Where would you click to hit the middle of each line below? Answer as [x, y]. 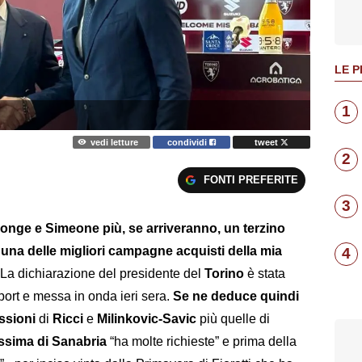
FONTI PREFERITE [250, 179]
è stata [265, 273]
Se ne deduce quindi [236, 296]
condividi [189, 142]
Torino [224, 273]
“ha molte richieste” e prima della [202, 341]
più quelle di [233, 318]
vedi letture [114, 142]
